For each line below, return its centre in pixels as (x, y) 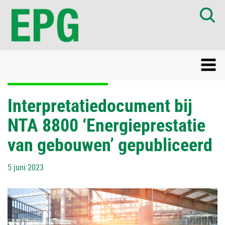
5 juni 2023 (26, 167)
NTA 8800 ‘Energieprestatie (106, 125)
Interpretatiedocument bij (100, 105)
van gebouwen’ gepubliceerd (110, 144)
